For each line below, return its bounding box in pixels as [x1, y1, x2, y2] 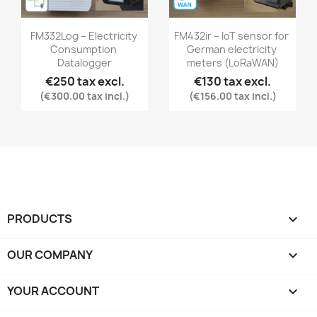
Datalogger [57, 56, 112, 70]
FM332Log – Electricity [30, 29, 137, 43]
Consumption [50, 42, 117, 57]
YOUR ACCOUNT [7, 283, 99, 299]
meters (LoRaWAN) [186, 56, 279, 70]
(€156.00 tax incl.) [188, 90, 277, 103]
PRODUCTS [7, 211, 72, 227]
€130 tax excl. [194, 74, 271, 90]
